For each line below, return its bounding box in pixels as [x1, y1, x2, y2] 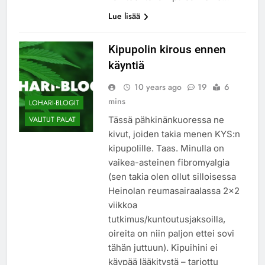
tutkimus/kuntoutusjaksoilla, [108, 213, 225, 225]
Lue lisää [108, 9, 140, 22]
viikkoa [108, 199, 137, 211]
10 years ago [134, 80, 182, 93]
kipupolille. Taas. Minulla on [108, 142, 224, 154]
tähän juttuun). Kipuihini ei [108, 241, 218, 253]
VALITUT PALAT [29, 114, 76, 125]
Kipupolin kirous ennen [108, 42, 226, 56]
